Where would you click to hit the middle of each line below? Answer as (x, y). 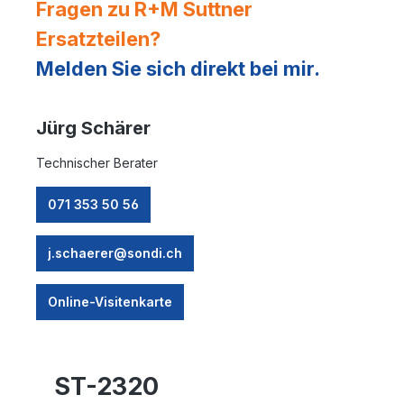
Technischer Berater (97, 162)
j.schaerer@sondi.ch (115, 252)
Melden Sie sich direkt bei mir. (178, 68)
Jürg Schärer (93, 128)
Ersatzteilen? (98, 38)
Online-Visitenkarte (110, 301)
